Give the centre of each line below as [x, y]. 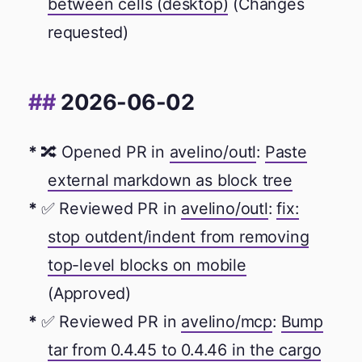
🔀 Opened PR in [105, 152]
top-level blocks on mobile [147, 265]
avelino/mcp [227, 321]
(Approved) [90, 293]
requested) [88, 33]
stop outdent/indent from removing [179, 236]
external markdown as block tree [170, 180]
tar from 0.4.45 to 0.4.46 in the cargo [185, 349]
